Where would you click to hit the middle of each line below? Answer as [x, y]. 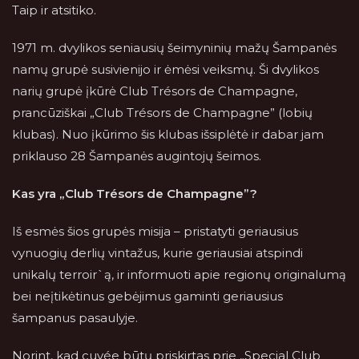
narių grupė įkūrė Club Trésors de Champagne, [155, 91]
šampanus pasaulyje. [75, 318]
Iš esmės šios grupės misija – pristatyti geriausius [155, 231]
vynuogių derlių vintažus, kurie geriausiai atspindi [157, 253]
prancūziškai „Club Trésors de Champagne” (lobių [162, 113]
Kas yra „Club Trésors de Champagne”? [135, 194]
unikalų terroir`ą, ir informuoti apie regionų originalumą [179, 274]
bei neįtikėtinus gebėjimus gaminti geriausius [147, 296]
